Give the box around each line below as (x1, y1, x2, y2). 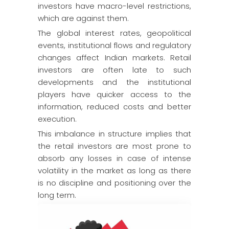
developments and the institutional (38, 77, 191, 87)
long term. (38, 190, 76, 200)
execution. (38, 113, 77, 124)
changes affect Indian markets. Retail (38, 52, 191, 63)
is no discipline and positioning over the (38, 177, 191, 188)
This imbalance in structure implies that (38, 128, 191, 139)
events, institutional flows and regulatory (38, 40, 191, 51)
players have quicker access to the (38, 89, 191, 100)
